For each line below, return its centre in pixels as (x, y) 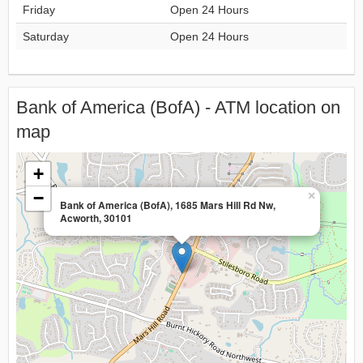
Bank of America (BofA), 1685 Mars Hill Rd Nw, (168, 205)
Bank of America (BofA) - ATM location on (178, 107)
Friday (39, 10)
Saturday (46, 36)
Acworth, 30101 (96, 218)
